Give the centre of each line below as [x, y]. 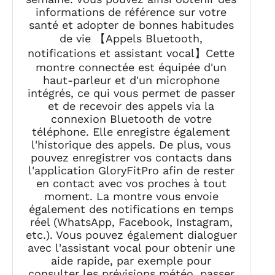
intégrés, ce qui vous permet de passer [131, 93]
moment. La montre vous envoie [131, 196]
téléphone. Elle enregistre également [131, 131]
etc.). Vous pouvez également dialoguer [131, 234]
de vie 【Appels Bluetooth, [131, 38]
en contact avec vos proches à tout [131, 183]
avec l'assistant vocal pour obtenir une [131, 247]
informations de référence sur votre [131, 12]
